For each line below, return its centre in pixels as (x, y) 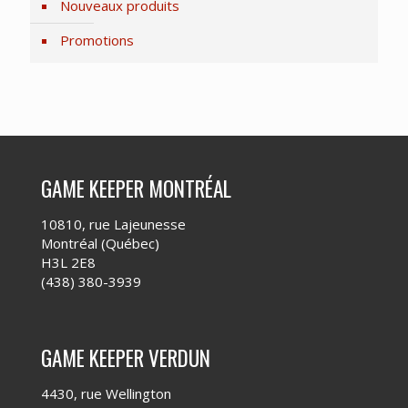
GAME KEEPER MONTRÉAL (136, 188)
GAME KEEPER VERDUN (126, 357)
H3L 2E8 (68, 262)
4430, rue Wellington (106, 393)
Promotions (97, 40)
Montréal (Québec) (100, 243)
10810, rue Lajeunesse (113, 224)
